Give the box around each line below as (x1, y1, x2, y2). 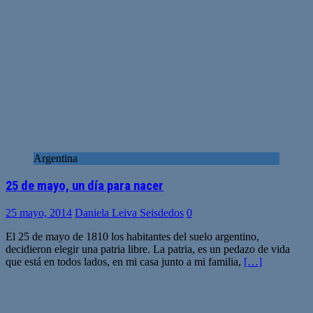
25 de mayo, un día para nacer (6, 178, 163, 194)
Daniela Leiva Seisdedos (75, 206, 184, 219)
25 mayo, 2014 (6, 206, 72, 219)
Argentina (34, 152, 78, 165)
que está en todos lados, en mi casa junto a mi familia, (6, 255, 244, 268)
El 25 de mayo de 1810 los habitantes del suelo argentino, (6, 230, 259, 242)
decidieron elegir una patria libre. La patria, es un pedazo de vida (6, 242, 290, 255)
